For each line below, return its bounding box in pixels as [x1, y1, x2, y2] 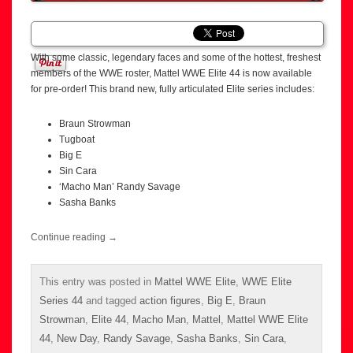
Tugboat [59, 133, 95, 145]
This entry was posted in [39, 275, 154, 288]
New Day [57, 332, 97, 344]
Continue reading [31, 231, 108, 243]
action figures [139, 294, 201, 307]
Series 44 [39, 294, 83, 307]
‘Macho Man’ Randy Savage [59, 180, 180, 192]
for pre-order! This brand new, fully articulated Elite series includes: [31, 83, 314, 95]
